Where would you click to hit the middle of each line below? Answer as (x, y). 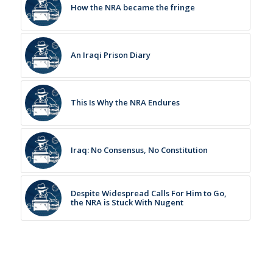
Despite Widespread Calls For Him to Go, (148, 193)
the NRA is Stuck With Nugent (127, 202)
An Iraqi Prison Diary (110, 55)
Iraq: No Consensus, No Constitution (139, 150)
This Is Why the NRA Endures (125, 102)
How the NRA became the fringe (133, 7)
